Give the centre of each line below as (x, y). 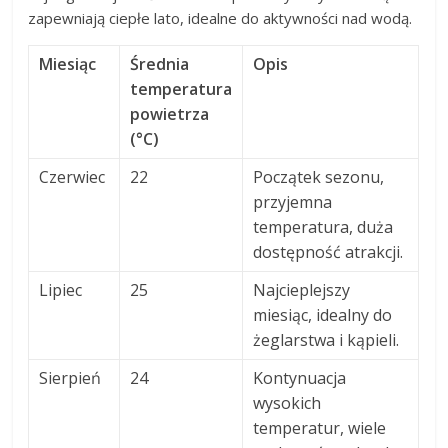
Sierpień (70, 378)
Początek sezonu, (319, 177)
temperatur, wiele (320, 428)
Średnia (160, 64)
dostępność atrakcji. (328, 252)
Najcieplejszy (302, 290)
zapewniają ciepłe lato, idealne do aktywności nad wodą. (220, 18)
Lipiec (61, 290)
